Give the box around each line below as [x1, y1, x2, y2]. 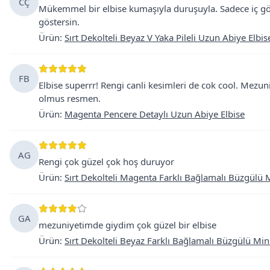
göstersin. [39, 16, 80, 28]
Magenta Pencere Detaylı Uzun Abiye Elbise [64, 108, 245, 120]
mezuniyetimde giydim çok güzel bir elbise [39, 219, 216, 231]
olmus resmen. [39, 92, 101, 104]
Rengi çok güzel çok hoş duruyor [39, 155, 174, 168]
